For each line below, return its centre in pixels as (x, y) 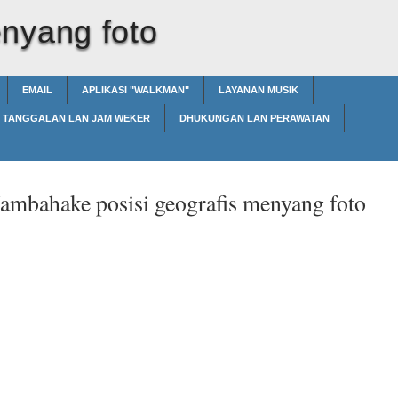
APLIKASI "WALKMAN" (135, 90)
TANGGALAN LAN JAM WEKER (76, 118)
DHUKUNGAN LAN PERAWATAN (255, 118)
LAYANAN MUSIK (259, 90)
